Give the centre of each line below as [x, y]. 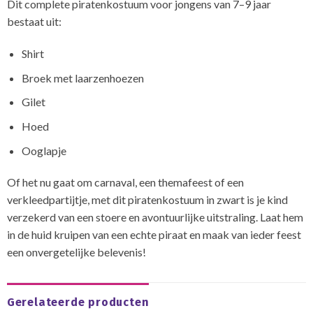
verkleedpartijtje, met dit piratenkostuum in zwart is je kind [147, 200]
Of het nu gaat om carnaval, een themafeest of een [125, 182]
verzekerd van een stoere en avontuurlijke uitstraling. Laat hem [155, 217]
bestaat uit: [34, 22]
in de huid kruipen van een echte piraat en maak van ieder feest [154, 235]
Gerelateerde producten [78, 303]
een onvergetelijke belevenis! [76, 252]
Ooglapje [44, 150]
